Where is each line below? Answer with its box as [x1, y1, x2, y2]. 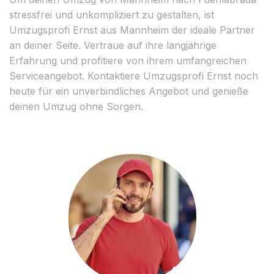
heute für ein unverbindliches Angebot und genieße [9, 84, 248, 97]
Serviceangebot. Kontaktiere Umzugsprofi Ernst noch [9, 69, 258, 82]
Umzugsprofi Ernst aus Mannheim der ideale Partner [9, 23, 255, 36]
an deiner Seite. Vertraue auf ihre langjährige [9, 39, 217, 51]
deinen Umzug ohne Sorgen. [9, 100, 143, 113]
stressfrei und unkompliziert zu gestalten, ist [9, 8, 214, 21]
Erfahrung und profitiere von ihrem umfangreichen [9, 54, 246, 67]
